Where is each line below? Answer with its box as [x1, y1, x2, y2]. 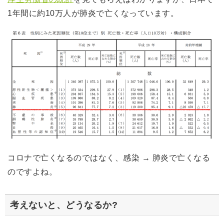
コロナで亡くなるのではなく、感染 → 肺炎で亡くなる [7, 153, 210, 162]
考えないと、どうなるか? [10, 199, 117, 210]
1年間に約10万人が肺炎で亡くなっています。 [7, 9, 178, 18]
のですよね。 [7, 167, 57, 176]
